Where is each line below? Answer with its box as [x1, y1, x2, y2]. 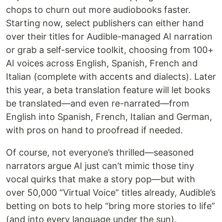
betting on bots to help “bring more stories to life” [6, 201, 215, 212]
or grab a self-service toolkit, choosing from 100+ [6, 45, 214, 55]
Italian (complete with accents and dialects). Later [6, 71, 216, 82]
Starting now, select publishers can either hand [6, 18, 204, 29]
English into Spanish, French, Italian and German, [6, 111, 212, 122]
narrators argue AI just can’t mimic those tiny [6, 161, 194, 171]
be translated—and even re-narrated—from [6, 98, 189, 109]
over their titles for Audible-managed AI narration [6, 31, 213, 42]
